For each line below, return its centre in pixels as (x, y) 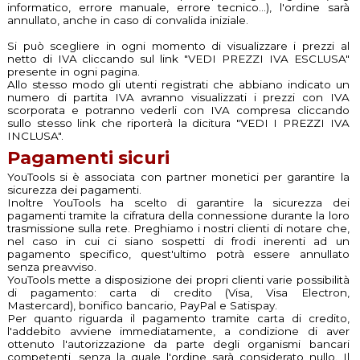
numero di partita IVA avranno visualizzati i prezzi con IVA (178, 98)
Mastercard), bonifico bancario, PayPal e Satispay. (142, 305)
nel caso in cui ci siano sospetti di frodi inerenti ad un (178, 241)
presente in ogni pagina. (73, 72)
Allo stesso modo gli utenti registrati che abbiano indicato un (178, 85)
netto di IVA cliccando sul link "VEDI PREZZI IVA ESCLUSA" (178, 59)
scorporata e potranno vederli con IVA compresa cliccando (178, 110)
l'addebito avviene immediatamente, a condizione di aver (178, 331)
